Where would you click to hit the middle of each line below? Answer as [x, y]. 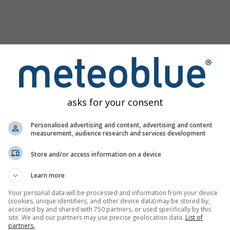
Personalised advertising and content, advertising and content [122, 125]
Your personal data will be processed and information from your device [113, 193]
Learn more [48, 175]
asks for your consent [115, 102]
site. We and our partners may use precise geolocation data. [97, 217]
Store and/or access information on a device [96, 154]
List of [194, 217]
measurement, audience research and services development [118, 133]
